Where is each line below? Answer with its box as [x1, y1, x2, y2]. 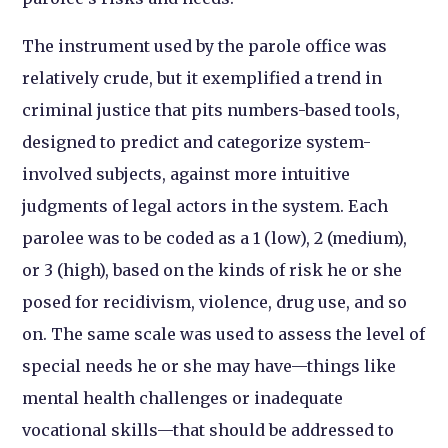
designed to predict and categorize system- [22, 132, 372, 152]
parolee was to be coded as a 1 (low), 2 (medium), [22, 228, 408, 248]
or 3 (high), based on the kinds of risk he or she [22, 260, 403, 280]
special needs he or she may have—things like [22, 356, 397, 376]
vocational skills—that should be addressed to [22, 420, 395, 440]
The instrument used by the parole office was [22, 36, 388, 56]
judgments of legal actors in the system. [22, 196, 349, 216]
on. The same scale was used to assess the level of [22, 324, 426, 344]
